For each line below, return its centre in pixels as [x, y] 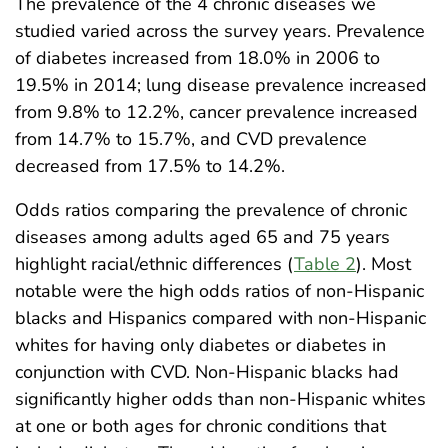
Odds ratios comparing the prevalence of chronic [211, 209]
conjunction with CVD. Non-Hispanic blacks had [207, 371]
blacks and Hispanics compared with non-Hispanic [220, 317]
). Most [383, 263]
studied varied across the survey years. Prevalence [220, 30]
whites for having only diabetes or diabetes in [200, 344]
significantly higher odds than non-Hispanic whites [220, 398]
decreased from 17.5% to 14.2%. [150, 165]
